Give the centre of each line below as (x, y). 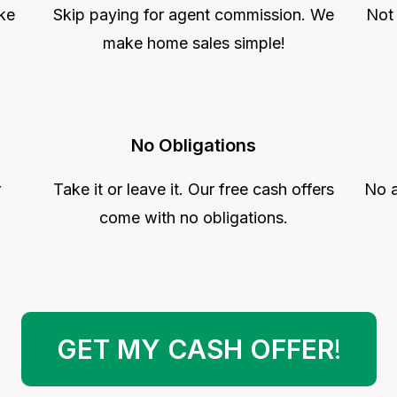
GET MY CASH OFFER (195, 349)
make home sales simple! (194, 43)
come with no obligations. (194, 217)
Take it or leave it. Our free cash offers (194, 189)
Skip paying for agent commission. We (194, 14)
